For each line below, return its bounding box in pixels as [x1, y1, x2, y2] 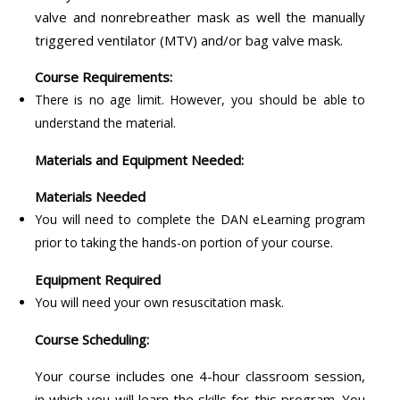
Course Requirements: [34, 67, 172, 86]
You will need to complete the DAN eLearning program [34, 210, 366, 228]
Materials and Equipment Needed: [34, 150, 244, 169]
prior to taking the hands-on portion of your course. [34, 233, 333, 251]
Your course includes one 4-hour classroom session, [34, 366, 366, 385]
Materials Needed [34, 187, 146, 205]
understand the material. [34, 113, 176, 131]
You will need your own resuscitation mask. [34, 293, 284, 311]
